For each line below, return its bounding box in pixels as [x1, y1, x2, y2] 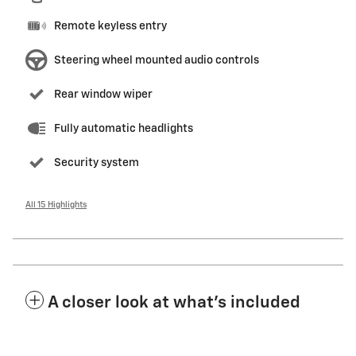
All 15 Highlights [25, 201, 87, 210]
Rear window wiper [54, 89, 153, 101]
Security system [54, 157, 139, 169]
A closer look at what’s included [48, 295, 300, 312]
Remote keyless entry [54, 21, 167, 33]
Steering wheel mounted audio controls [54, 55, 259, 67]
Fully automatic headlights [54, 123, 193, 135]
